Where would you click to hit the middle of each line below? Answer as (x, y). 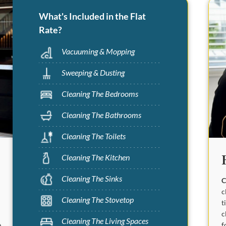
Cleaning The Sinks (92, 179)
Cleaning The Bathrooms (101, 115)
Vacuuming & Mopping (98, 51)
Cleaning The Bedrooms (100, 94)
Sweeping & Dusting (93, 73)
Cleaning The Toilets (93, 136)
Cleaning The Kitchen (95, 157)
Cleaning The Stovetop (97, 200)
